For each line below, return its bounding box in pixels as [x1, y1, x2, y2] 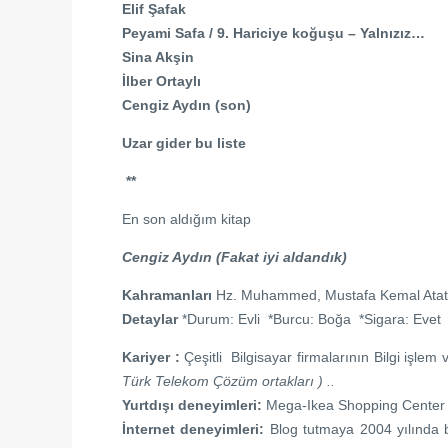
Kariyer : [122, 349, 185, 365]
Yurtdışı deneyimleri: [122, 397, 266, 413]
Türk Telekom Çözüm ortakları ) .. [122, 373, 335, 389]
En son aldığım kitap [122, 211, 251, 227]
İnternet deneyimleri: [122, 421, 270, 437]
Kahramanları [122, 287, 212, 303]
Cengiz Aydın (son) [122, 97, 251, 113]
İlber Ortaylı [122, 73, 201, 89]
